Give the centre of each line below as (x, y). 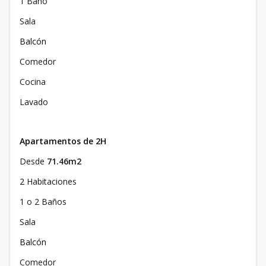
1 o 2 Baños (43, 202)
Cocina (33, 82)
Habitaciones (52, 182)
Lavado (34, 102)
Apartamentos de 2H (63, 141)
